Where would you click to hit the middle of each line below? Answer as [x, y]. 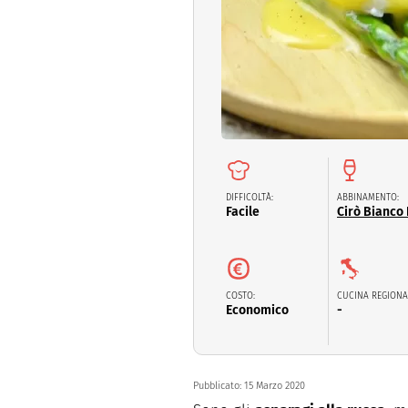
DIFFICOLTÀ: [250, 197]
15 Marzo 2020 [275, 385]
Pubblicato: [219, 385]
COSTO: [240, 296]
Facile [243, 211]
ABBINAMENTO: [368, 197]
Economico [257, 310]
